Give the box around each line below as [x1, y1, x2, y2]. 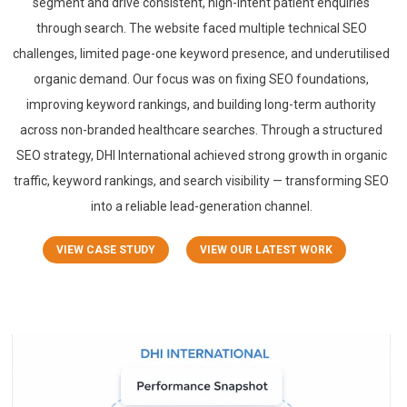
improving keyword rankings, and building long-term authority [26, 96, 377, 112]
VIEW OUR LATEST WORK [200, 243, 333, 256]
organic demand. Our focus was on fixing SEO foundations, [34, 71, 370, 86]
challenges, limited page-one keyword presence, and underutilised [13, 45, 391, 61]
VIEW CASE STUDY [56, 243, 156, 256]
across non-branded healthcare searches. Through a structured [20, 122, 383, 137]
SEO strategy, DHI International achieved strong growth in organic [15, 147, 387, 163]
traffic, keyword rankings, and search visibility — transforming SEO [14, 173, 390, 188]
